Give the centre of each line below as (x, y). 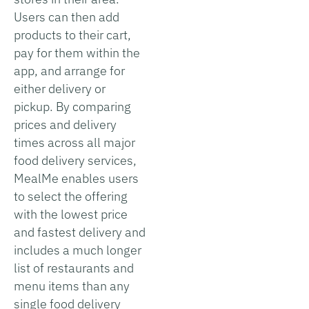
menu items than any (72, 286)
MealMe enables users (76, 178)
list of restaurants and (74, 268)
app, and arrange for (69, 70)
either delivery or (60, 88)
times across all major (74, 142)
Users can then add (67, 17)
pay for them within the (77, 52)
